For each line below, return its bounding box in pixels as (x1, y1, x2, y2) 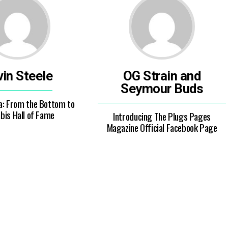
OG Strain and (123, 68, 201, 83)
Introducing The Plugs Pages (113, 109, 211, 124)
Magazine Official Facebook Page (106, 120, 217, 135)
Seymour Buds (121, 81, 204, 96)
